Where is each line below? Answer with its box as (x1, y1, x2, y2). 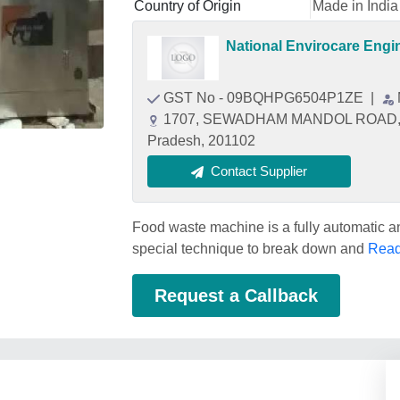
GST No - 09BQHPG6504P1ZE (163, 90, 367, 105)
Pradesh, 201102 (147, 133, 255, 148)
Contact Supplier (211, 163, 307, 179)
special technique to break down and (132, 241, 368, 256)
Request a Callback (154, 286, 318, 305)
